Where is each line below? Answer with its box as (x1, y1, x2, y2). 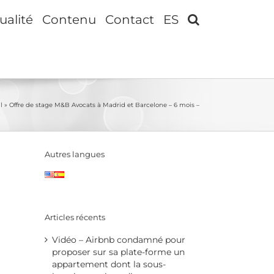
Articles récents (45, 212, 105, 222)
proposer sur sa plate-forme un (52, 246, 185, 257)
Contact (105, 12, 154, 27)
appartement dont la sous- (52, 258, 166, 270)
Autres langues (45, 149, 105, 160)
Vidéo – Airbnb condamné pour (52, 234, 185, 245)
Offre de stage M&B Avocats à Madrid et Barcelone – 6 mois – (9, 100, 199, 109)
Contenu (42, 12, 96, 27)
